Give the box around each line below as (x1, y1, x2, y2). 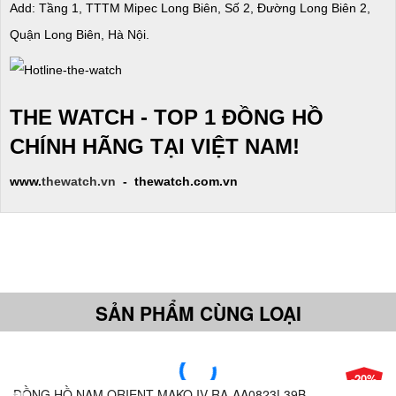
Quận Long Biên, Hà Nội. (10, 27, 149, 42)
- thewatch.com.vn (116, 173, 238, 188)
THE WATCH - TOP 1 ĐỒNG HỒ (10, 104, 324, 129)
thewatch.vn (42, 173, 116, 188)
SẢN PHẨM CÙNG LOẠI (95, 299, 301, 326)
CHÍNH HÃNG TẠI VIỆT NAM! (10, 133, 300, 158)
